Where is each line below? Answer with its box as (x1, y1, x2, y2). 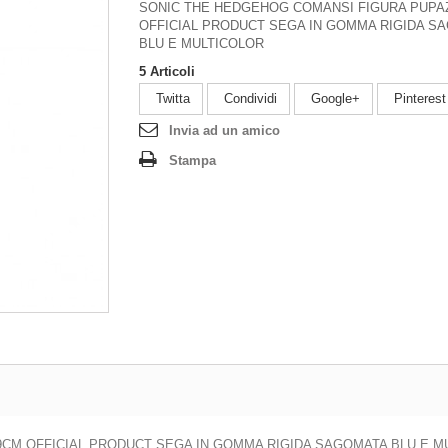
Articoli (150, 64, 195, 80)
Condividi (220, 91, 277, 107)
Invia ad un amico (169, 123, 280, 139)
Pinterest (390, 91, 446, 107)
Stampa (169, 153, 216, 169)
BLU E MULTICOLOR (139, 36, 264, 52)
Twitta (152, 91, 190, 107)
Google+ (307, 91, 360, 107)
